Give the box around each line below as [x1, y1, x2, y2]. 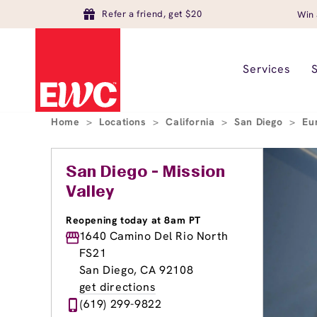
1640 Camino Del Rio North [79, 229, 229, 243]
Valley [66, 185, 115, 200]
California [166, 115, 219, 128]
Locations [99, 115, 150, 128]
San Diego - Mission [66, 166, 226, 180]
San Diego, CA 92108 [79, 263, 194, 277]
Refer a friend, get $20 [102, 8, 202, 20]
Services [243, 62, 291, 76]
